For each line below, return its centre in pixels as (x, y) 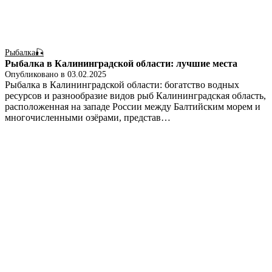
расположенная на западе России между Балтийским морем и (133, 107)
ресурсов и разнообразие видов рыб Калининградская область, (135, 96)
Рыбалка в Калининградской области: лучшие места (121, 64)
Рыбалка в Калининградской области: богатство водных (122, 85)
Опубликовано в (36, 75)
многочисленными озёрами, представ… (88, 118)
